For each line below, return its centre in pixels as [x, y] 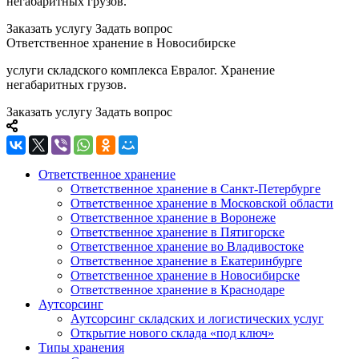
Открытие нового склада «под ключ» [172, 333]
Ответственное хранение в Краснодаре [177, 290]
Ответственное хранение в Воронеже [173, 218]
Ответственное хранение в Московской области [202, 204]
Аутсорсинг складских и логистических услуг [197, 319]
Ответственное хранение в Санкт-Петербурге [196, 189]
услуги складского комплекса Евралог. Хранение [141, 71]
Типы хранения [81, 348]
